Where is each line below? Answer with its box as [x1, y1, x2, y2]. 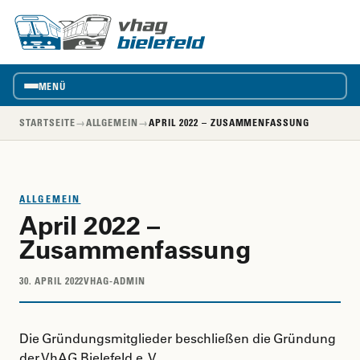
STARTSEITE [19, 117, 76, 129]
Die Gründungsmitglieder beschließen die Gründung [19, 330, 336, 346]
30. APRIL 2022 [19, 275, 84, 287]
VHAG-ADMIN [84, 275, 146, 287]
